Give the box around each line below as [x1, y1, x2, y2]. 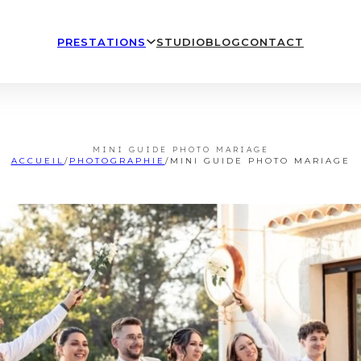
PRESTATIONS [56, 35, 146, 48]
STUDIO [156, 35, 205, 48]
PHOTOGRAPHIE [68, 156, 165, 166]
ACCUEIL [10, 156, 64, 166]
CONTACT [240, 35, 304, 48]
